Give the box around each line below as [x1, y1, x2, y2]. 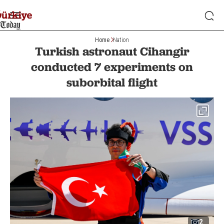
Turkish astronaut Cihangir [34, 44, 189, 58]
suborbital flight [66, 75, 157, 89]
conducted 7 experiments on [31, 59, 193, 74]
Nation [113, 36, 129, 43]
